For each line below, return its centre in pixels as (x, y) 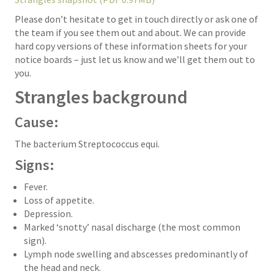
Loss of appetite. (59, 200)
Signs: (35, 165)
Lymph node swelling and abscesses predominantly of (136, 254)
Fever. (36, 187)
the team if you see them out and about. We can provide (130, 32)
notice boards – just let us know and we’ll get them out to (135, 59)
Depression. (48, 213)
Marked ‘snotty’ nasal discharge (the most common (132, 227)
